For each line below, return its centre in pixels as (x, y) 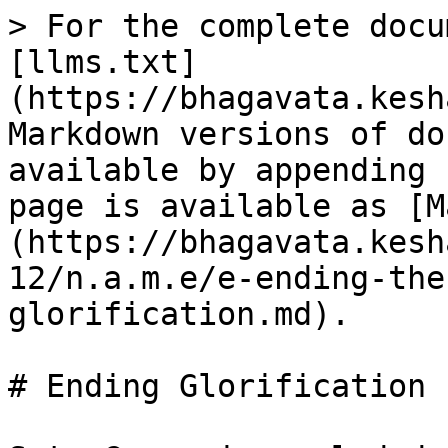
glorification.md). (179, 314)
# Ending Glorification (217, 386)
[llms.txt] (103, 62)
